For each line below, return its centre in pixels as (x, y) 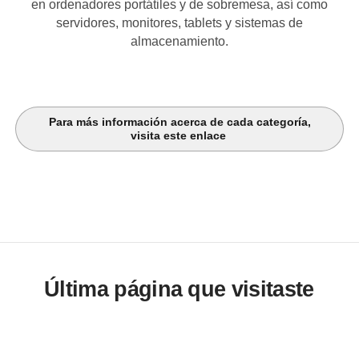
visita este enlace (179, 136)
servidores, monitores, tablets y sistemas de (179, 22)
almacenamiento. (179, 41)
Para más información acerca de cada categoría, (179, 123)
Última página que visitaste (179, 289)
